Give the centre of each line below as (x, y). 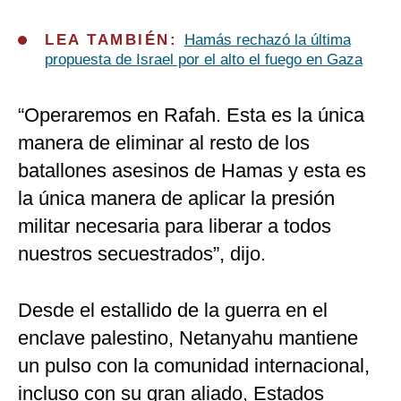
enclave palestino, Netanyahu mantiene (188, 338)
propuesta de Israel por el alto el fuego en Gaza (204, 60)
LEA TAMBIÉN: (115, 40)
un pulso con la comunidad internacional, (194, 366)
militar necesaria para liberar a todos (175, 226)
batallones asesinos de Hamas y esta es (192, 171)
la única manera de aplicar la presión (176, 199)
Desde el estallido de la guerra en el (173, 311)
